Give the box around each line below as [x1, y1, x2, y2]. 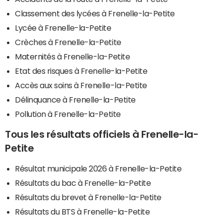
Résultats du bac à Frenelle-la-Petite [15, 178, 151, 187]
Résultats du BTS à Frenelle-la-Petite [15, 207, 150, 216]
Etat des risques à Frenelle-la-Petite [15, 66, 148, 75]
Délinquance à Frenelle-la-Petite [15, 95, 136, 104]
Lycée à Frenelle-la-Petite [15, 23, 111, 32]
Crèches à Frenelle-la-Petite [15, 38, 121, 46]
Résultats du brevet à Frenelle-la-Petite [15, 193, 162, 201]
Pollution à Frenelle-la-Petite [15, 110, 121, 118]
